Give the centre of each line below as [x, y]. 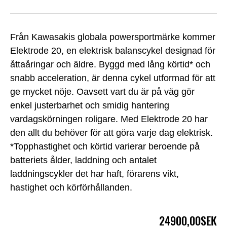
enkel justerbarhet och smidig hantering [90, 106]
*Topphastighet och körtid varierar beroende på [105, 147]
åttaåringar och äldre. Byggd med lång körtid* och [110, 65]
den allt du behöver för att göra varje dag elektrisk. [111, 133]
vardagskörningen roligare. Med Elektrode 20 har [109, 119]
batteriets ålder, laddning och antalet [83, 160]
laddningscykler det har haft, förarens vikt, [94, 174]
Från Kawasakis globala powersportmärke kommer [113, 37]
